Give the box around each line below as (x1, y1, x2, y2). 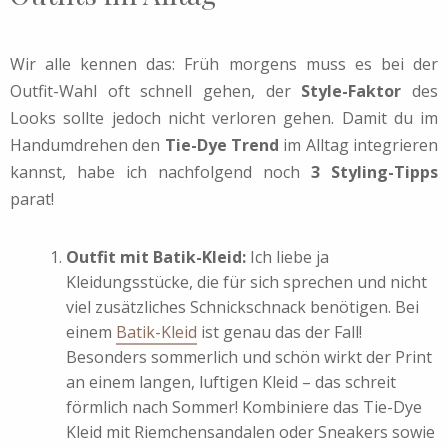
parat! (10, 187, 54, 210)
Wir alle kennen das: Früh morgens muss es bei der (10, 52, 438, 75)
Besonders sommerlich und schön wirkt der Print (66, 345, 432, 368)
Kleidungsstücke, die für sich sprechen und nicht (66, 270, 427, 293)
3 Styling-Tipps (311, 160, 438, 183)
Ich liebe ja (246, 245, 329, 268)
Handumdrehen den (10, 133, 165, 156)
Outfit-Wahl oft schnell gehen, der (10, 79, 302, 102)
